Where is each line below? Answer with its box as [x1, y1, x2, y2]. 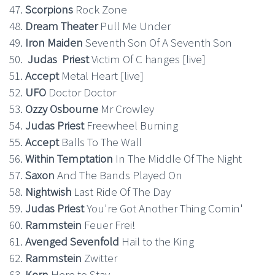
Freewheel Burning [87, 118, 178, 133]
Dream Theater [25, 18, 98, 34]
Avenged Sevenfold [25, 234, 119, 249]
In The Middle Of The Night [113, 151, 242, 166]
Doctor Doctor [48, 85, 116, 100]
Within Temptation [25, 151, 113, 166]
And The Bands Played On [57, 168, 182, 183]
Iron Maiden [25, 35, 83, 50]
